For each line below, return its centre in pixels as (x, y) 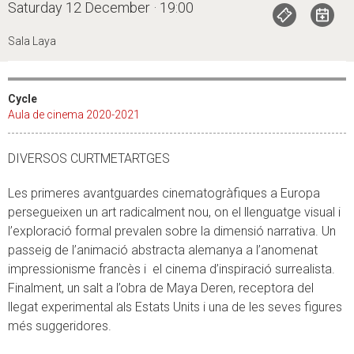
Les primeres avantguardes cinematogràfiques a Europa (164, 193)
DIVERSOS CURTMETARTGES (89, 158)
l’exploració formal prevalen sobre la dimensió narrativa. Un (172, 231)
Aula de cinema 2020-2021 (74, 114)
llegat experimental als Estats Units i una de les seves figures (175, 307)
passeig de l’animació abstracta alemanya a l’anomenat (163, 250)
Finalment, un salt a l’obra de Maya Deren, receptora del (161, 288)
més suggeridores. (60, 326)
